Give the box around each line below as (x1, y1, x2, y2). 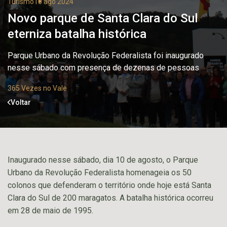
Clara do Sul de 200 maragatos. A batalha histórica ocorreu (8, 193, 213, 203)
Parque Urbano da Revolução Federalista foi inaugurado (8, 51, 204, 60)
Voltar (10, 98, 31, 106)
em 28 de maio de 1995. (8, 206, 93, 215)
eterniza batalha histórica (8, 27, 146, 41)
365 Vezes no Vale (8, 84, 67, 92)
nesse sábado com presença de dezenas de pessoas (8, 63, 199, 72)
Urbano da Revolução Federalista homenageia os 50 (8, 168, 192, 177)
